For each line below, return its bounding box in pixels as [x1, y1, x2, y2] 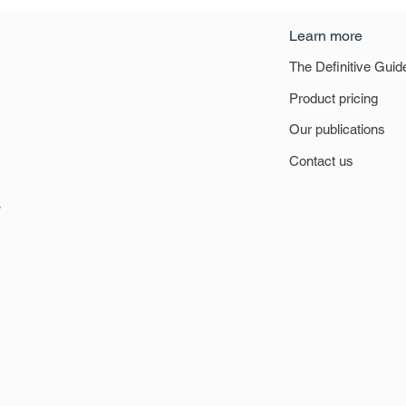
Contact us [289, 153, 353, 169]
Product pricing [289, 91, 378, 106]
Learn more [289, 27, 362, 44]
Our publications [289, 121, 385, 137]
